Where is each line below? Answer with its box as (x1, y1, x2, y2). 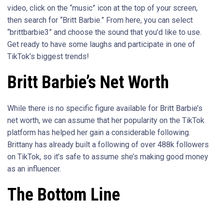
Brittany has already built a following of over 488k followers (7, 140, 209, 150)
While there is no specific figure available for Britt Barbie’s (7, 104, 202, 113)
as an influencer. (7, 164, 61, 174)
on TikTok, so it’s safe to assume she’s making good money (7, 152, 208, 162)
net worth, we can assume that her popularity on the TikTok (7, 116, 204, 125)
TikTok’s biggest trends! (7, 52, 89, 62)
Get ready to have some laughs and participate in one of (7, 40, 195, 49)
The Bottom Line (7, 185, 120, 205)
